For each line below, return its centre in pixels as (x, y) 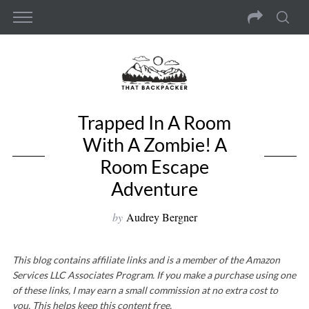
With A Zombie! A (154, 144)
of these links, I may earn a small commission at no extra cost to (145, 290)
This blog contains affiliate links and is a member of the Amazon (146, 259)
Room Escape (154, 166)
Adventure (154, 188)
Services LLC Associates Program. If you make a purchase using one (154, 275)
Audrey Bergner (161, 217)
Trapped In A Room (154, 122)
